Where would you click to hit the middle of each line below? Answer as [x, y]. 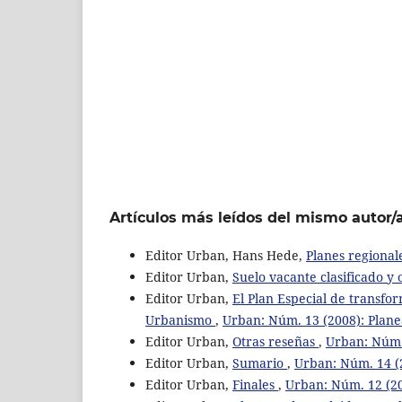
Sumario [260, 363]
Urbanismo [180, 320]
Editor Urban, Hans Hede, [226, 256]
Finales [255, 385]
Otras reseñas [275, 342]
